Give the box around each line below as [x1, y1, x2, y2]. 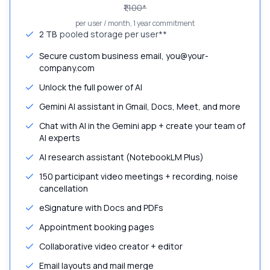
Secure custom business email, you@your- [39, 50, 209, 61]
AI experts [39, 132, 80, 143]
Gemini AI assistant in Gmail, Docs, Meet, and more [39, 101, 240, 112]
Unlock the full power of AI [39, 81, 142, 93]
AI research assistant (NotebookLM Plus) [39, 151, 204, 163]
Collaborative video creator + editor [39, 240, 183, 252]
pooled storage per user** [60, 28, 167, 40]
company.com [39, 62, 95, 74]
